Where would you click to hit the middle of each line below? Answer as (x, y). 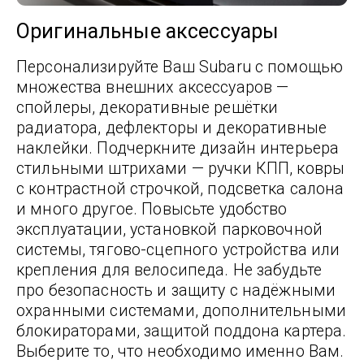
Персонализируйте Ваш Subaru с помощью (180, 67)
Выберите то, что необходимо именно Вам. (180, 352)
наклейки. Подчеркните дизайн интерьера (178, 149)
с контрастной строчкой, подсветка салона (180, 189)
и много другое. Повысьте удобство (152, 210)
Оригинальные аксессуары (148, 31)
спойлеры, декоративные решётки (147, 108)
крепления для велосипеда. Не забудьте (169, 271)
